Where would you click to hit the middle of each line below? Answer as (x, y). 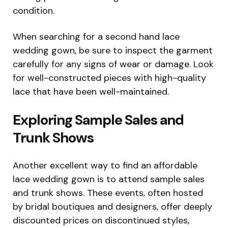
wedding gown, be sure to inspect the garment (113, 50)
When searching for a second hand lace (96, 36)
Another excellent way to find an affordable (105, 165)
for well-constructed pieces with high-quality (109, 78)
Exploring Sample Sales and (98, 120)
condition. (34, 10)
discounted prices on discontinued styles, (101, 220)
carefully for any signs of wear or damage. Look (113, 64)
